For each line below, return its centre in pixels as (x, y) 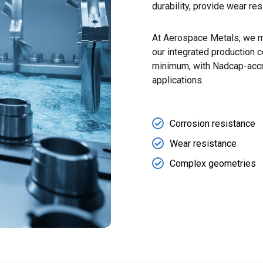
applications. (178, 80)
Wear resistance (203, 143)
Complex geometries (213, 163)
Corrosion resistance (213, 123)
